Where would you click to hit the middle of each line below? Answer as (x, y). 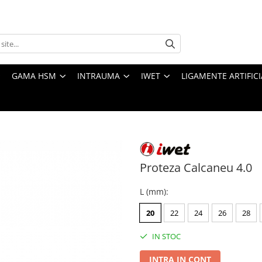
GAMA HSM (34, 75)
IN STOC (166, 237)
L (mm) (153, 192)
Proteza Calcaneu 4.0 (196, 168)
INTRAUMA (99, 75)
